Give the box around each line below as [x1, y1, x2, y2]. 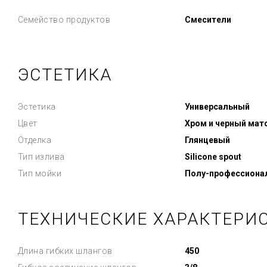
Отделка [17, 135, 51, 145]
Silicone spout [184, 152, 241, 162]
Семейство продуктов [17, 15, 110, 24]
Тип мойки [17, 169, 61, 178]
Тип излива [17, 152, 65, 162]
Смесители [184, 15, 231, 24]
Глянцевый [184, 135, 230, 145]
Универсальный [184, 102, 250, 111]
